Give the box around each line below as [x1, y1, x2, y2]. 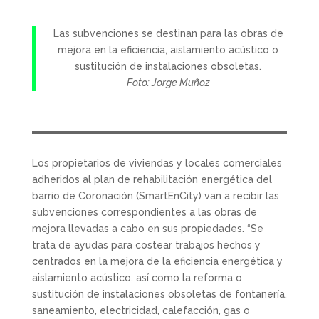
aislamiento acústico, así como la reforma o [31, 272, 242, 283]
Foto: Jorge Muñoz [126, 77, 210, 88]
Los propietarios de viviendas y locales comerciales [31, 157, 282, 169]
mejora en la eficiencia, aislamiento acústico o [58, 44, 279, 56]
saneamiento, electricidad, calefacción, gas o [31, 305, 250, 316]
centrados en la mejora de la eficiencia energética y [31, 256, 283, 267]
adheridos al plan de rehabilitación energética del [31, 174, 272, 185]
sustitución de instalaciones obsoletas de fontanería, [31, 288, 287, 300]
